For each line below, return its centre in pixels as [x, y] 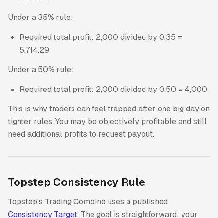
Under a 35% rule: [40, 18]
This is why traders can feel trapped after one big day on [109, 109]
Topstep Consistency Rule [76, 182]
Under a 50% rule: [41, 70]
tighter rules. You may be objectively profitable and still [107, 122]
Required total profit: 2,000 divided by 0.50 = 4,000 [113, 89]
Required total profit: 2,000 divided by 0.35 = [101, 37]
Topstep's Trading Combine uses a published [88, 201]
